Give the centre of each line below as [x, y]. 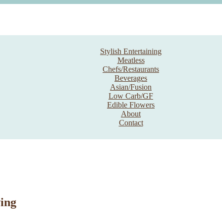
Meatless [131, 60]
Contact [131, 123]
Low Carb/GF [131, 96]
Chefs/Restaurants [131, 69]
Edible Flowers [131, 105]
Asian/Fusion [131, 87]
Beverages [131, 78]
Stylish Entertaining [131, 51]
